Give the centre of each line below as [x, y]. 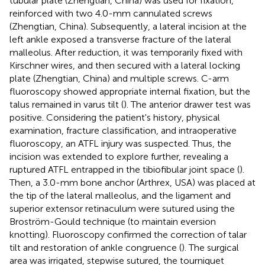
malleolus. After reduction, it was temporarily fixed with [126, 52]
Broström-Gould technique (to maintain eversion [113, 221]
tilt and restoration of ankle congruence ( [96, 247]
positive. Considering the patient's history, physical [115, 117]
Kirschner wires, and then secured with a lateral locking [125, 65]
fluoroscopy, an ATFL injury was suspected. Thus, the [120, 143]
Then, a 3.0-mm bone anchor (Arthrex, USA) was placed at [132, 182]
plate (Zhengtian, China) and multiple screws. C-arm [119, 78]
